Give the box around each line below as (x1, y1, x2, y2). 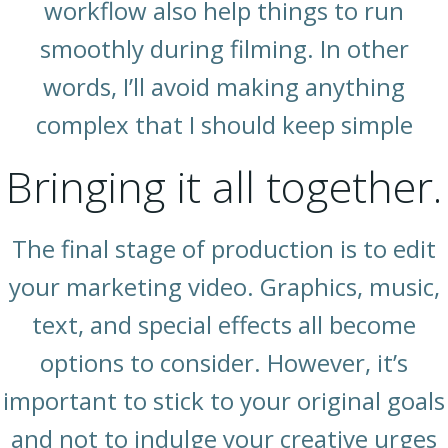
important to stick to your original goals (3, 384, 445, 418)
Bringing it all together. (6, 157, 442, 217)
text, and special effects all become (32, 308, 416, 342)
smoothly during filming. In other (39, 32, 409, 66)
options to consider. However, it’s (40, 346, 408, 380)
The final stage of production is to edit (12, 232, 436, 266)
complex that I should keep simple (35, 108, 413, 142)
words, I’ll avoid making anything (43, 70, 405, 104)
